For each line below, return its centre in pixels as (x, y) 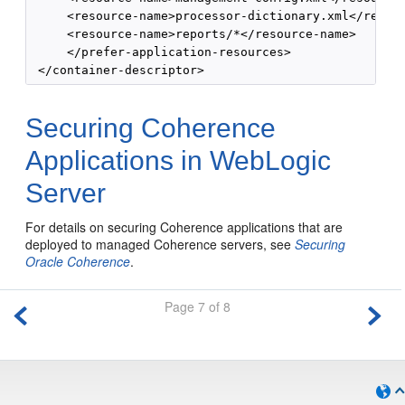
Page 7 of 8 (198, 306)
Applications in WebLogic (179, 160)
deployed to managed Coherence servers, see (160, 244)
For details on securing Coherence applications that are (184, 227)
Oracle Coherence (78, 261)
